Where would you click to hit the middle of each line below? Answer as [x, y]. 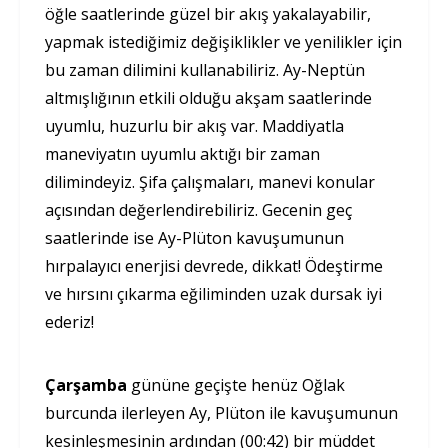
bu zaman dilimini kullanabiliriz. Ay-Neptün [205, 70]
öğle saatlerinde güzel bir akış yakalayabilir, [208, 14]
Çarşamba [86, 385]
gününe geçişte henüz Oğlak [236, 385]
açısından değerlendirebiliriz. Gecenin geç [198, 210]
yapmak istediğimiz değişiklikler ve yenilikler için [223, 42]
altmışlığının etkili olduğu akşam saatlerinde [208, 98]
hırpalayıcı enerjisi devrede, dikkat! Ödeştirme [214, 266]
